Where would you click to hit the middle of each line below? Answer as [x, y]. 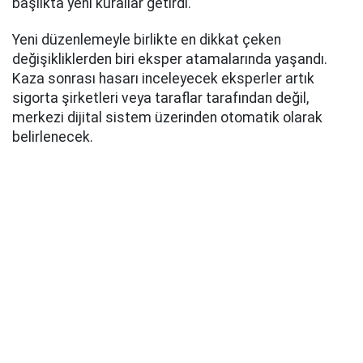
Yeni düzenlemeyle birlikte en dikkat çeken [147, 40]
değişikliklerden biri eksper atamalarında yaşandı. [170, 60]
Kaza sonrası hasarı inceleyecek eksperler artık [163, 79]
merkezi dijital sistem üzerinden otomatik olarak [167, 118]
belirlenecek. [53, 137]
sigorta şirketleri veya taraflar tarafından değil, [160, 98]
